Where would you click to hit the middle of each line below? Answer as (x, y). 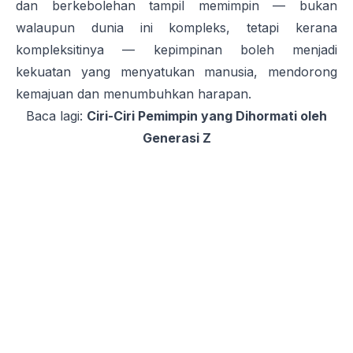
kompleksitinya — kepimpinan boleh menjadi (176, 50)
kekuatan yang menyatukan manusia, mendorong (176, 72)
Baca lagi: (56, 116)
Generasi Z (176, 138)
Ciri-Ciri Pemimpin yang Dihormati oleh (207, 116)
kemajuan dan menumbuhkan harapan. (134, 94)
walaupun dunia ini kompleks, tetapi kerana (176, 28)
